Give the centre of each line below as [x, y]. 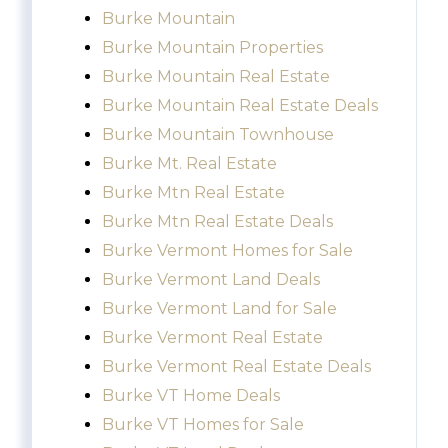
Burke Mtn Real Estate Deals [217, 222]
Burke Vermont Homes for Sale [227, 251]
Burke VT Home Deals [191, 396]
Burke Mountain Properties [212, 48]
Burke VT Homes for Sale [203, 425]
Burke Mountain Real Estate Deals [240, 106]
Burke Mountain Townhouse [218, 135]
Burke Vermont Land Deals [211, 280]
